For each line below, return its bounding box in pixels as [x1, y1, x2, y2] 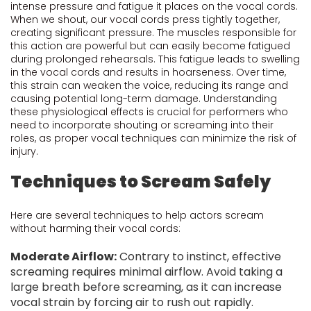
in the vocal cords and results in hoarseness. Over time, [10, 65, 286, 79]
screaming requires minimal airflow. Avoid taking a [10, 264, 283, 280]
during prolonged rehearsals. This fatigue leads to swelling [10, 52, 300, 66]
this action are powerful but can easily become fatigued [10, 39, 290, 53]
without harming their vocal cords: [10, 221, 180, 235]
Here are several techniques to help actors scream [10, 208, 264, 222]
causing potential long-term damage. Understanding [10, 92, 277, 106]
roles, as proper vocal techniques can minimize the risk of [10, 131, 296, 145]
